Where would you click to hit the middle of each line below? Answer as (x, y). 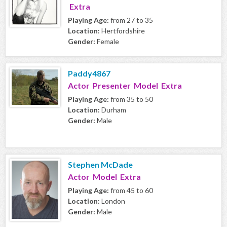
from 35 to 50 (131, 99)
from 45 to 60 (131, 191)
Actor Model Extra (104, 177)
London (112, 201)
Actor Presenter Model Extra (125, 86)
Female (107, 42)
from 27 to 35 (131, 20)
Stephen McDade (100, 165)
